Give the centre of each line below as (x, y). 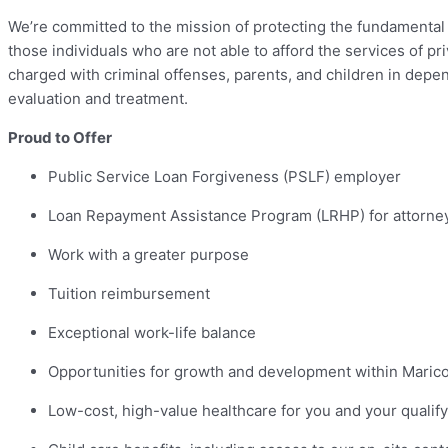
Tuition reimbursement (129, 294)
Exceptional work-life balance (152, 333)
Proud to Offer (60, 138)
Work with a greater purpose (148, 255)
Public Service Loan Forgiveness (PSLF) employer (224, 177)
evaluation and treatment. (98, 99)
